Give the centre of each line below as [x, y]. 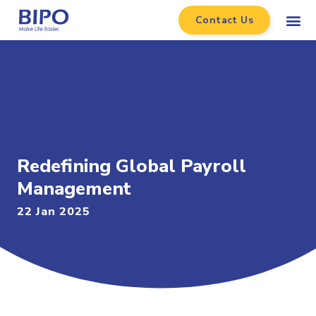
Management [74, 189]
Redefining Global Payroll [132, 166]
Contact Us [225, 20]
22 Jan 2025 [54, 212]
